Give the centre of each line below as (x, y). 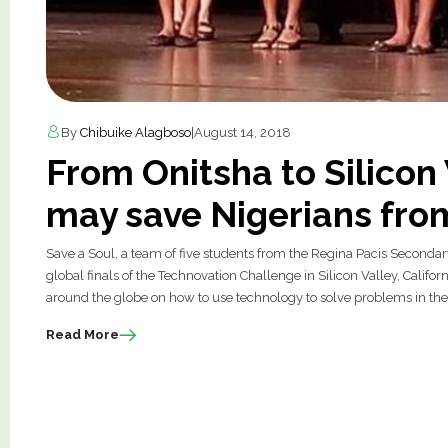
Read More (83, 335)
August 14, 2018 (243, 133)
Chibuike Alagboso (136, 133)
